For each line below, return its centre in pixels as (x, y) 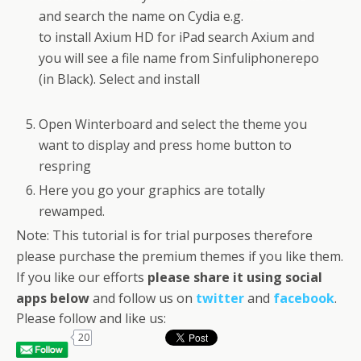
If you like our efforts (82, 278)
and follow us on (143, 299)
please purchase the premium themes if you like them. (180, 257)
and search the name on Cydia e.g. (141, 16)
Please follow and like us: (91, 319)
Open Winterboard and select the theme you (173, 124)
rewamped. (72, 212)
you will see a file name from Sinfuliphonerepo (179, 58)
